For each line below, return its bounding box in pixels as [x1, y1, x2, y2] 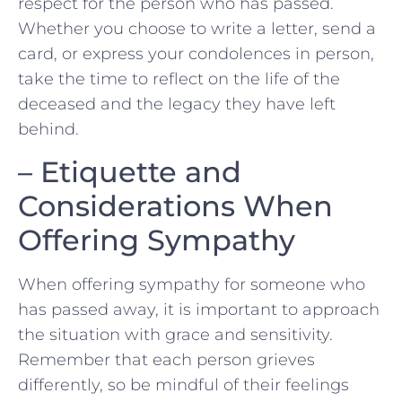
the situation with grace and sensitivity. [18, 324, 333, 345]
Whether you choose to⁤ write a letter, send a [18, 19, 376, 39]
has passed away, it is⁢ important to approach [18, 299, 380, 319]
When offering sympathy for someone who [18, 274, 365, 294]
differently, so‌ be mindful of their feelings [18, 374, 349, 395]
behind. [18, 119, 79, 140]
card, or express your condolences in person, [18, 44, 374, 65]
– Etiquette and [18, 153, 241, 189]
